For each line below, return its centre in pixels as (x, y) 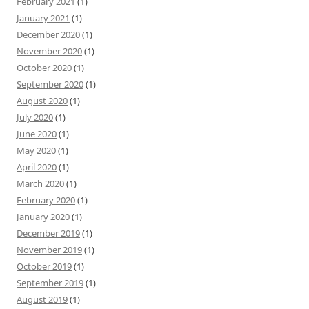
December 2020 (48, 34)
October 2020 (44, 67)
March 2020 (40, 183)
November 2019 (49, 249)
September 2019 (50, 282)
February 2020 (46, 200)
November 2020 (49, 51)
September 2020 (50, 84)
